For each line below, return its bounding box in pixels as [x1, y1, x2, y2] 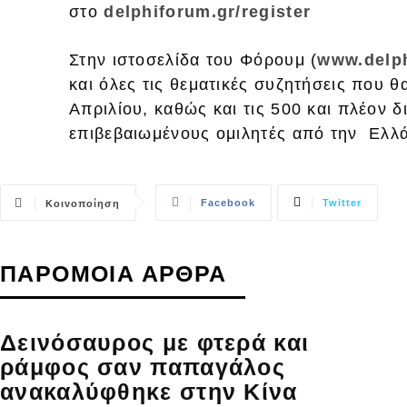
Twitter [323, 196, 362, 208]
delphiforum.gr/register [104, 2, 312, 21]
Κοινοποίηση [45, 197, 120, 209]
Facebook [201, 196, 255, 208]
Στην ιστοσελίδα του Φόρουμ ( [69, 50, 318, 69]
